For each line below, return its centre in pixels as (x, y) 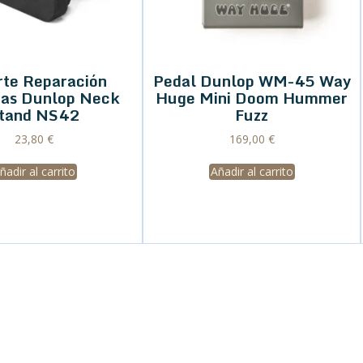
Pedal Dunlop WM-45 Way (252, 81)
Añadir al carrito (252, 172)
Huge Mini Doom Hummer (252, 98)
